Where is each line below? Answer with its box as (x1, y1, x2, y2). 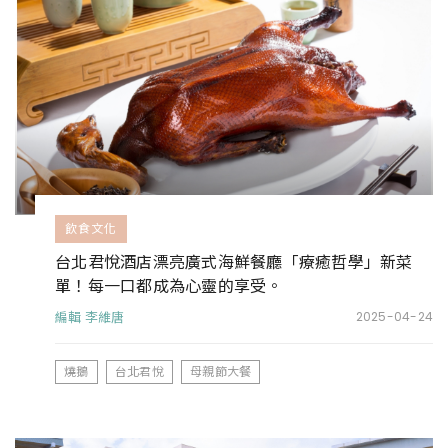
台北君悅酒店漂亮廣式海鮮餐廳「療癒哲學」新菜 (55, 250, 413, 274)
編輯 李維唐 (55, 308, 125, 328)
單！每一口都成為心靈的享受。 (55, 274, 283, 298)
